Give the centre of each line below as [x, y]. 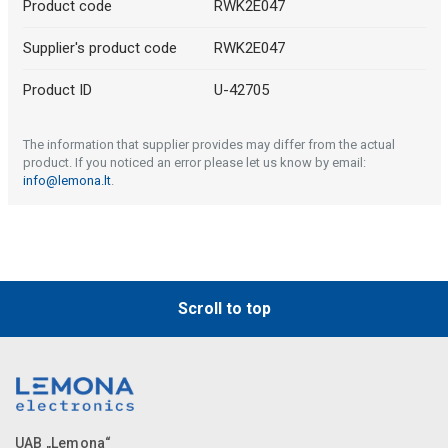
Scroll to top [224, 309]
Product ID [57, 90]
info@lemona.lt [66, 181]
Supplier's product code [99, 48]
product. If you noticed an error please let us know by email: [194, 163]
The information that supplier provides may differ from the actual [208, 145]
